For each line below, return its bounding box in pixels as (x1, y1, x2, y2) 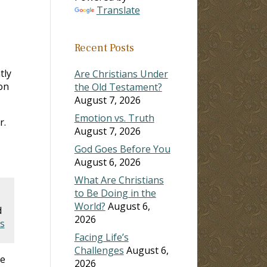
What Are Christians (74, 173, 164, 187)
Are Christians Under (74, 67, 168, 80)
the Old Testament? (74, 80, 162, 94)
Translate (96, 3, 140, 17)
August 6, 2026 (74, 155, 141, 169)
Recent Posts (74, 41, 134, 55)
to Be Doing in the (74, 186, 156, 200)
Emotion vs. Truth (74, 111, 154, 125)
